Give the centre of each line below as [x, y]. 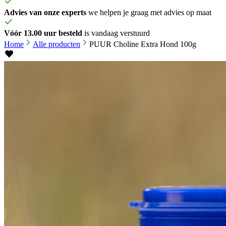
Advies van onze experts [45, 12]
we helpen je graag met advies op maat [149, 12]
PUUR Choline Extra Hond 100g [143, 44]
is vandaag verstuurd [116, 33]
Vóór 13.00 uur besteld [43, 33]
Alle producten [56, 44]
